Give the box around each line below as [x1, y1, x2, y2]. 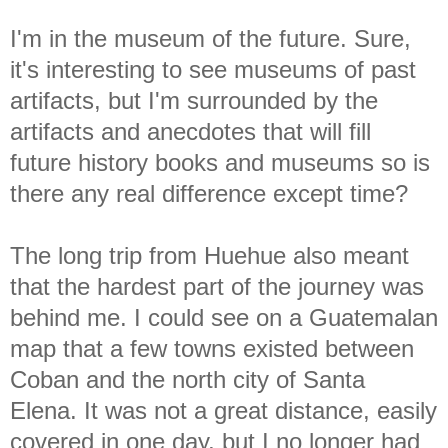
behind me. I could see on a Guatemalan [10, 303, 438, 331]
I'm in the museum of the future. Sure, [10, 24, 411, 52]
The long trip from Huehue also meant [10, 241, 409, 269]
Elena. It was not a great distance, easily [10, 396, 437, 424]
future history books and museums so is [10, 148, 430, 176]
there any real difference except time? [10, 179, 408, 207]
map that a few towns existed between [10, 334, 414, 362]
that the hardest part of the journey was [10, 272, 424, 300]
